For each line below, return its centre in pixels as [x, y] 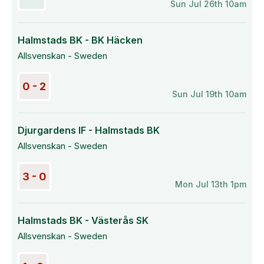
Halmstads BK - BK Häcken [80, 40]
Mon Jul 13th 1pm [211, 184]
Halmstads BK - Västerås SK [83, 220]
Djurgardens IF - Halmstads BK [89, 130]
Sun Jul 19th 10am [209, 94]
